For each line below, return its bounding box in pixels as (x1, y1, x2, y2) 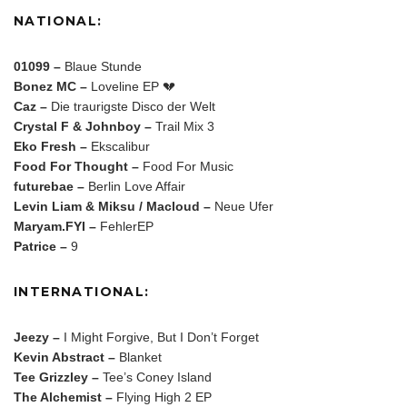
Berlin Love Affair (84, 178, 185, 194)
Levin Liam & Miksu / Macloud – (14, 198, 211, 213)
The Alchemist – (14, 389, 113, 404)
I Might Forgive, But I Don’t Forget (60, 329, 259, 344)
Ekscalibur (87, 138, 150, 154)
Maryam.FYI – (14, 218, 96, 233)
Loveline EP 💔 (87, 78, 175, 94)
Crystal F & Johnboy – (14, 118, 152, 134)
